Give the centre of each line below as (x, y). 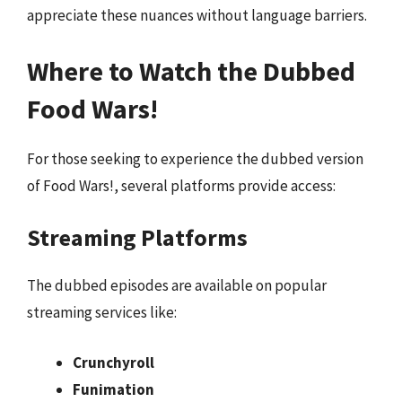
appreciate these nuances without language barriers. (197, 15)
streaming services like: (102, 312)
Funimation (114, 389)
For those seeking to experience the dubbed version (195, 158)
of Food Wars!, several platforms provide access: (181, 185)
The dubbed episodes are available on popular (177, 285)
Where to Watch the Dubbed (191, 70)
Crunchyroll (114, 362)
